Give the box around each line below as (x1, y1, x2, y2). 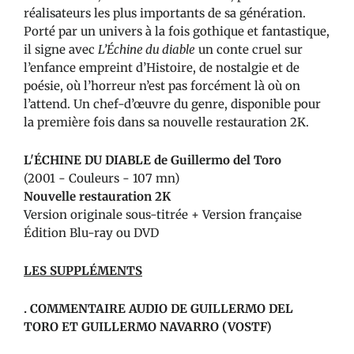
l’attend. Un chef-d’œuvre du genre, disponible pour (24, 96, 321, 111)
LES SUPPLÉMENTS (24, 262, 142, 278)
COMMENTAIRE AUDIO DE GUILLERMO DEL (30, 300, 293, 316)
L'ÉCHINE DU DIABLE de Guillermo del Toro (24, 152, 281, 168)
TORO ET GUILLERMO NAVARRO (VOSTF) (24, 318, 272, 334)
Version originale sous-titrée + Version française (24, 206, 302, 222)
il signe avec (24, 41, 95, 57)
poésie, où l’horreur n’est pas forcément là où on (24, 77, 300, 93)
